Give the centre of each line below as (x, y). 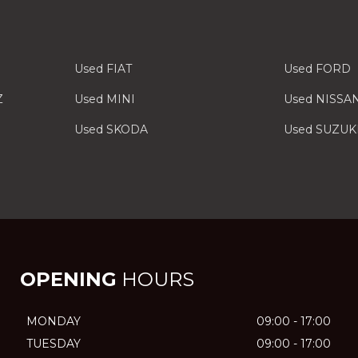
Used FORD (318, 69)
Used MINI (104, 99)
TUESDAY (53, 344)
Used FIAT (103, 69)
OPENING (68, 279)
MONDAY (53, 321)
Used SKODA (111, 129)
